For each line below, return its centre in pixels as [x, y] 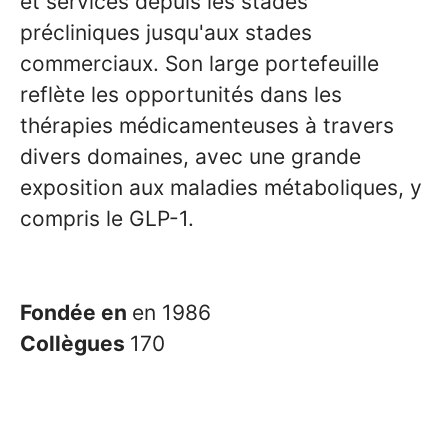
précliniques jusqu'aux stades [166, 32]
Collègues [75, 343]
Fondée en [76, 312]
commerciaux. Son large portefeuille [199, 63]
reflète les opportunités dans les [181, 94]
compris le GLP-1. [107, 218]
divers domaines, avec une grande [190, 156]
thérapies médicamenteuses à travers [207, 125]
